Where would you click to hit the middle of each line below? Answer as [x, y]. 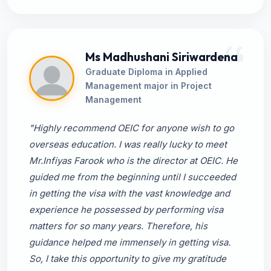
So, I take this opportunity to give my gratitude [128, 259]
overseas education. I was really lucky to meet [128, 144]
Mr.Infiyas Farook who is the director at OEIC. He [133, 161]
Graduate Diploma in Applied [146, 72]
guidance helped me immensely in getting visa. [130, 242]
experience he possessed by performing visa [126, 210]
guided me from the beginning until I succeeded [132, 177]
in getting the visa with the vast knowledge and [129, 193]
